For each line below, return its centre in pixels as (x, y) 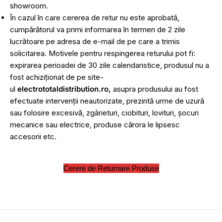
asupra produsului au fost (155, 89)
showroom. (29, 6)
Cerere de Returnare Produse (111, 168)
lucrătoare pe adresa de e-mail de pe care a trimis (95, 41)
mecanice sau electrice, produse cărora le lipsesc (95, 125)
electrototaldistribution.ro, (64, 89)
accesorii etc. (33, 137)
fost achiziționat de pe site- (57, 77)
